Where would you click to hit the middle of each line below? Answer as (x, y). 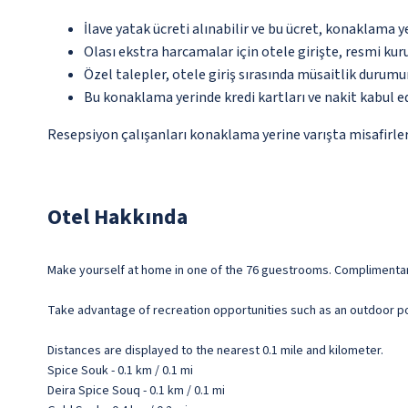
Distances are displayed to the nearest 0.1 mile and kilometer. (215, 351)
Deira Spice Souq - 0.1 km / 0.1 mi (136, 391)
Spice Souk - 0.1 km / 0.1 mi (120, 371)
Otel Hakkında (117, 218)
